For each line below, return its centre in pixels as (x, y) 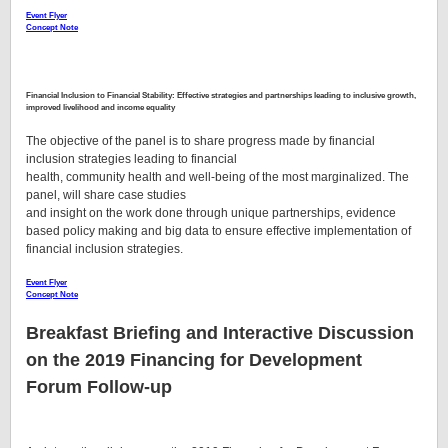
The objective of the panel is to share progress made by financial (200, 141)
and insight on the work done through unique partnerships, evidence (211, 213)
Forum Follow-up (101, 386)
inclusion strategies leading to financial (131, 159)
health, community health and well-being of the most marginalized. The (217, 177)
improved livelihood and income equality (100, 107)
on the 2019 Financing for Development (194, 359)
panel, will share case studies (106, 195)
